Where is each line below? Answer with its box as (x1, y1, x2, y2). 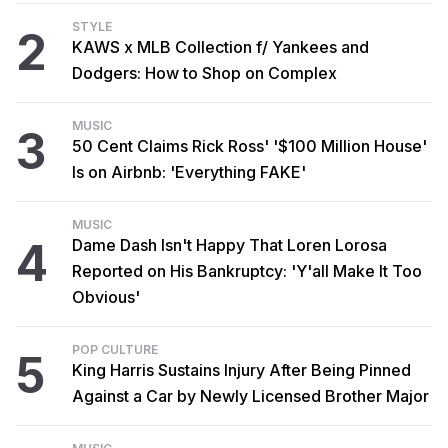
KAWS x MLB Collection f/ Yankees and (72, 37, 369, 58)
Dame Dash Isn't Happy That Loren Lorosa (72, 235, 387, 256)
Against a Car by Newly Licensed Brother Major (72, 386, 429, 407)
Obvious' (72, 287, 140, 308)
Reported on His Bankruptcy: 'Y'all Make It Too (72, 261, 422, 282)
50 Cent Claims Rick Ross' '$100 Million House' (72, 136, 427, 157)
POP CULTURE (72, 342, 158, 358)
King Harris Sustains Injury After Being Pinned (72, 360, 411, 381)
